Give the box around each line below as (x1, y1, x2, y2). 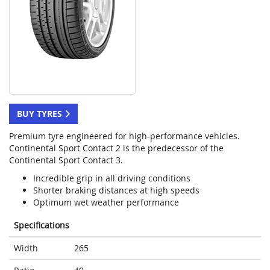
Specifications (14, 219, 69, 231)
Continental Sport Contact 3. (9, 154, 123, 166)
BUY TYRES (17, 108, 64, 120)
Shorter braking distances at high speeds (33, 184, 199, 196)
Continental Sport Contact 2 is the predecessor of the (9, 142, 224, 154)
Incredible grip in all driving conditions (33, 172, 190, 184)
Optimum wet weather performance (33, 196, 179, 209)
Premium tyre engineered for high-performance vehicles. (9, 130, 240, 142)
